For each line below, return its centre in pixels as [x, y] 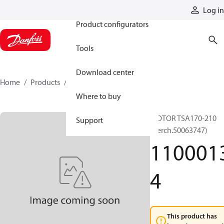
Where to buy [98, 96]
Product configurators [112, 24]
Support [89, 120]
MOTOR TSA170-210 [183, 118]
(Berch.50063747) [179, 130]
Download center [105, 72]
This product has [192, 216]
